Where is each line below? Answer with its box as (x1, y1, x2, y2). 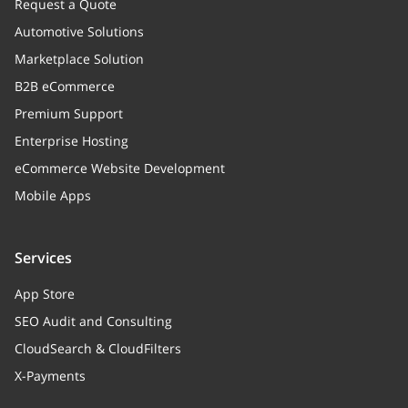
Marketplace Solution (15, 50, 144, 67)
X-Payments (15, 367, 86, 384)
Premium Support (15, 105, 123, 122)
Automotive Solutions (15, 23, 144, 40)
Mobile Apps (15, 187, 91, 204)
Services (15, 248, 72, 268)
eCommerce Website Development (15, 159, 225, 177)
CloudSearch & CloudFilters (15, 340, 181, 357)
